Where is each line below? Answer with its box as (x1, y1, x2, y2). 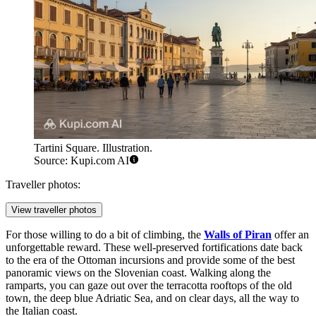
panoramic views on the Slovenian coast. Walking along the (6, 267, 271, 279)
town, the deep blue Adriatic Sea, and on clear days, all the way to (6, 292, 299, 305)
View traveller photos (11, 205, 97, 216)
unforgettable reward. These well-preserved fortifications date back (6, 241, 303, 254)
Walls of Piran (204, 229, 272, 241)
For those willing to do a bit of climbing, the (6, 229, 204, 241)
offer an (272, 229, 309, 241)
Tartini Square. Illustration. (34, 142, 152, 154)
